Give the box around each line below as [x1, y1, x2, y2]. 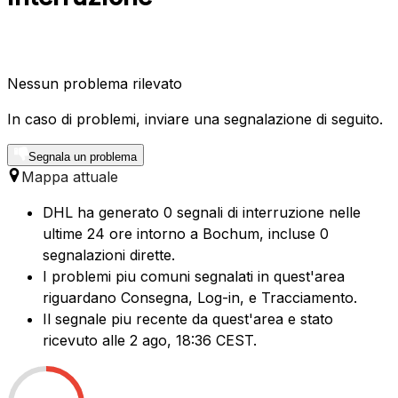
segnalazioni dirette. [43, 246, 175, 265]
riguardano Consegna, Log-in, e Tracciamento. [43, 289, 357, 307]
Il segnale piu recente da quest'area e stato [43, 310, 333, 329]
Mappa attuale [21, 168, 118, 187]
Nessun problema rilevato [7, 75, 182, 93]
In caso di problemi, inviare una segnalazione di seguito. [7, 110, 383, 129]
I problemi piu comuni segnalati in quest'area [43, 267, 345, 286]
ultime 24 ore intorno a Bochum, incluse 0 [43, 225, 329, 243]
